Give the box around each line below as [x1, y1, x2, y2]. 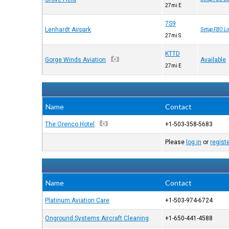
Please [165, 139, 187, 146]
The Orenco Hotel [45, 121, 95, 128]
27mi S [165, 33, 181, 38]
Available [200, 56, 226, 63]
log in [186, 139, 202, 146]
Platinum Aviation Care [45, 197, 110, 204]
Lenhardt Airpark [45, 26, 91, 33]
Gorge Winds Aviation [45, 56, 106, 63]
